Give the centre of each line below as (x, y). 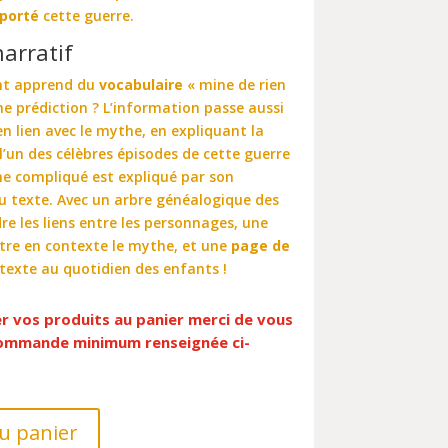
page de (261, 245)
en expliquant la (207, 130)
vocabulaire (141, 84)
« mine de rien (235, 84)
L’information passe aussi (194, 107)
